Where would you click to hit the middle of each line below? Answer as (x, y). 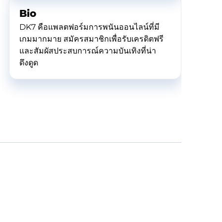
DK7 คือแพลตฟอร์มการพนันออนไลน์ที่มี (89, 27)
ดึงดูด (29, 63)
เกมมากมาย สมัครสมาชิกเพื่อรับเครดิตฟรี (91, 39)
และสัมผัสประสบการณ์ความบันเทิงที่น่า (88, 51)
